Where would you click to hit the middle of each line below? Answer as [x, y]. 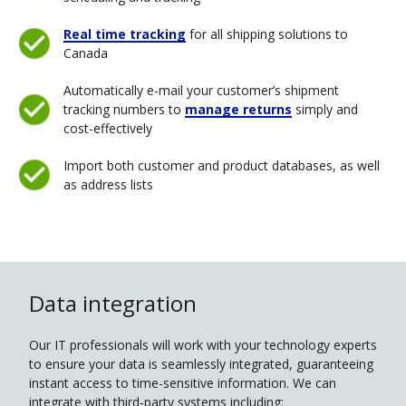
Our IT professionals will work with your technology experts [203, 345]
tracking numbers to [122, 109]
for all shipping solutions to [269, 34]
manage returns [238, 109]
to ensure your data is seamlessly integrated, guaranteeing [201, 364]
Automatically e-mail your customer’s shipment [201, 90]
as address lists [108, 184]
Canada [86, 53]
